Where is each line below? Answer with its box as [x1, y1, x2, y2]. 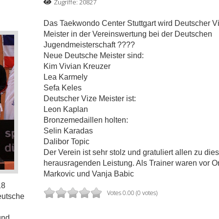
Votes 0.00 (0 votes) [107, 188, 157, 197]
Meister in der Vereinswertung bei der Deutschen [43, 30, 212, 39]
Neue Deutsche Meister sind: [43, 51, 144, 60]
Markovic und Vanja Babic [43, 170, 134, 178]
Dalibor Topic [43, 137, 89, 146]
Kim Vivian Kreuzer [43, 62, 110, 71]
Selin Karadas [43, 127, 93, 135]
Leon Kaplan [43, 105, 88, 114]
